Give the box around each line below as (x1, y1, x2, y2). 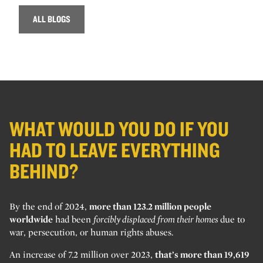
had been (53, 214, 93, 225)
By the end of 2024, (9, 201, 89, 213)
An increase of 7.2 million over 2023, (9, 249, 155, 261)
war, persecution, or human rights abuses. (9, 227, 173, 238)
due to (220, 214, 245, 225)
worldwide (9, 214, 53, 225)
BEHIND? (9, 158, 78, 184)
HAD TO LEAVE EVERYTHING (9, 137, 220, 163)
